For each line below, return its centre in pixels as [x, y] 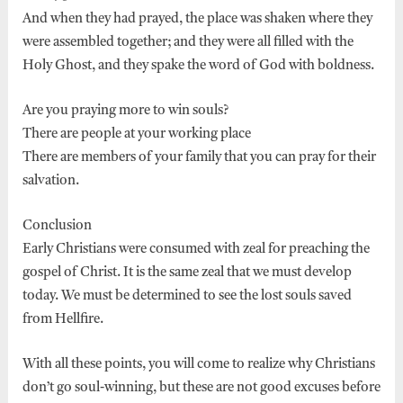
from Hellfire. [63, 319]
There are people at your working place [136, 134]
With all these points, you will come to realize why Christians [198, 364]
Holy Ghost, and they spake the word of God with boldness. [199, 66]
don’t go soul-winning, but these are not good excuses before [201, 388]
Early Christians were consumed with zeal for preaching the [196, 249]
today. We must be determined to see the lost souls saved [187, 296]
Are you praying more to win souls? [125, 111]
